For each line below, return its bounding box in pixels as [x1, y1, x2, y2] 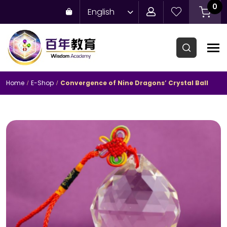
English [88, 6, 115, 18]
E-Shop [31, 79, 54, 87]
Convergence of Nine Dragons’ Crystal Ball [60, 79, 208, 87]
